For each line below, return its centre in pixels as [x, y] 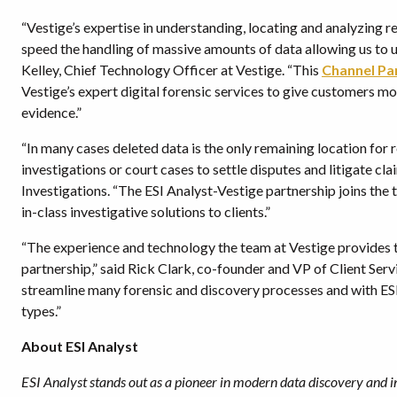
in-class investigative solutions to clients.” [146, 211]
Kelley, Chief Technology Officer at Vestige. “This [171, 70]
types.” [41, 311]
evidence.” [51, 112]
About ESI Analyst [80, 346]
